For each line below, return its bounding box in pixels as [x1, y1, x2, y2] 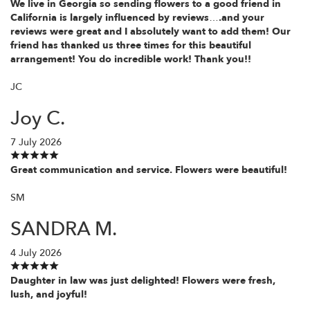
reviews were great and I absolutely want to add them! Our [10, 24, 291, 38]
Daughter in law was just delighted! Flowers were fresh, [10, 273, 275, 287]
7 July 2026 [10, 135, 62, 149]
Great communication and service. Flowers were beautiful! [10, 163, 287, 176]
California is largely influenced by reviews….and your [10, 10, 264, 24]
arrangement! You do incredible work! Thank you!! [10, 52, 251, 66]
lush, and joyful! [10, 287, 87, 301]
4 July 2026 [10, 246, 62, 259]
